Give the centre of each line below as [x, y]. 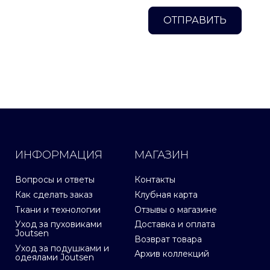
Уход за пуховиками [58, 224]
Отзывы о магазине [176, 209]
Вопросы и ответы [55, 180]
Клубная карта [166, 195]
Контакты [155, 180]
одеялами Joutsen [55, 257]
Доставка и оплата [175, 224]
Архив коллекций [172, 254]
